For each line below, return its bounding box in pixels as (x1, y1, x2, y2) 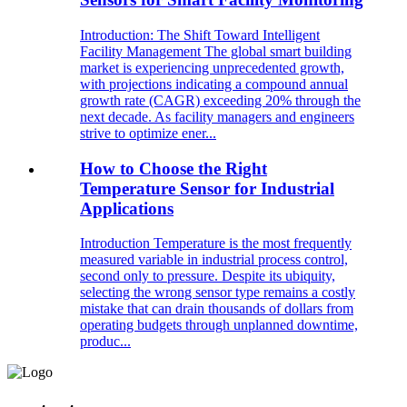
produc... (80, 333, 131, 350)
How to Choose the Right (80, 158, 267, 178)
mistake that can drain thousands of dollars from (80, 301, 353, 317)
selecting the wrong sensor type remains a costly (80, 284, 355, 301)
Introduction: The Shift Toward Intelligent (80, 27, 320, 43)
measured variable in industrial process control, (80, 252, 348, 268)
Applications (80, 198, 174, 218)
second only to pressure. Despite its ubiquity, (80, 268, 335, 284)
